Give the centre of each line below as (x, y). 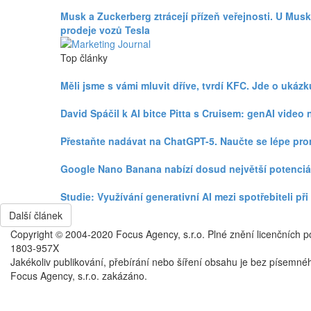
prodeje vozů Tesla (105, 30)
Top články (84, 57)
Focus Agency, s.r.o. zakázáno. (79, 275)
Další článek (36, 215)
